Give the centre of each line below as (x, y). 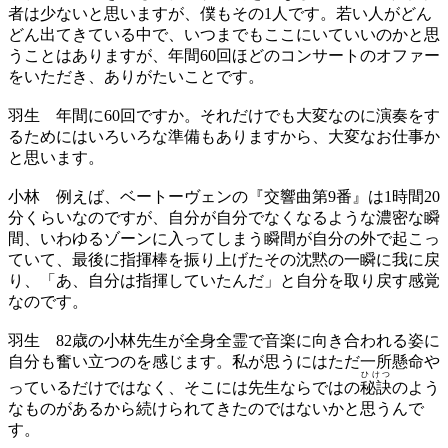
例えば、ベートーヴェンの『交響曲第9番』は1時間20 (240, 196)
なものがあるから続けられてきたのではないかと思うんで (216, 408)
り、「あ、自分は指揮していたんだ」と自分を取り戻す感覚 (224, 280)
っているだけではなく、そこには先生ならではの (184, 387)
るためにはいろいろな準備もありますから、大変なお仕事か (224, 136)
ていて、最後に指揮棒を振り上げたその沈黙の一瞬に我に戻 (224, 259)
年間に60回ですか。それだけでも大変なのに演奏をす (240, 115)
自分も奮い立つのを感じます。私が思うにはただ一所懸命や (224, 361)
